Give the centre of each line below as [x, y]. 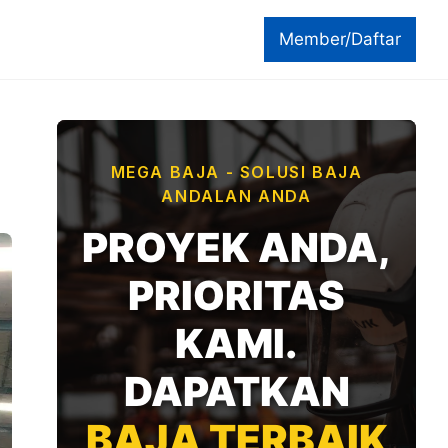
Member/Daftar [340, 39]
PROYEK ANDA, [236, 247]
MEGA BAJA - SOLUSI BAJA [236, 172]
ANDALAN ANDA [236, 196]
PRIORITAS [236, 295]
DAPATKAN [236, 391]
